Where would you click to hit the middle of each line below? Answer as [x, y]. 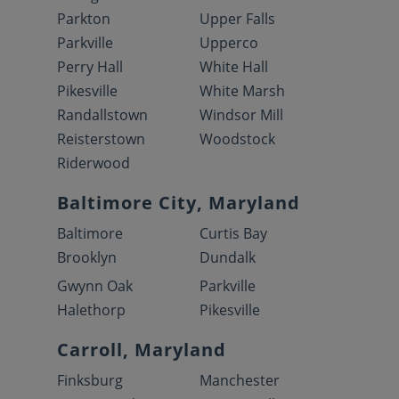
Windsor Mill [241, 115]
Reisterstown [101, 139]
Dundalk [228, 257]
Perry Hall [90, 67]
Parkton [84, 19]
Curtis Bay [233, 233]
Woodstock [237, 139]
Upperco [229, 43]
